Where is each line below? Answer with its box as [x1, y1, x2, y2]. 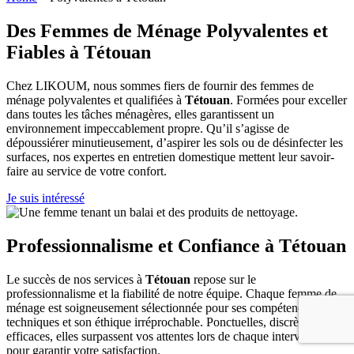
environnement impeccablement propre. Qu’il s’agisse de [6, 122, 289, 136]
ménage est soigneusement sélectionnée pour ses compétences [6, 300, 314, 314]
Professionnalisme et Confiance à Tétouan [6, 235, 346, 256]
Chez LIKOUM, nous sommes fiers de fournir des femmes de [6, 79, 314, 93]
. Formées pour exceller [230, 93, 347, 107]
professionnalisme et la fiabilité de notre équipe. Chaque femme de [6, 286, 337, 300]
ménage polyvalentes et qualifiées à [6, 93, 185, 107]
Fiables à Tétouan [6, 42, 151, 63]
